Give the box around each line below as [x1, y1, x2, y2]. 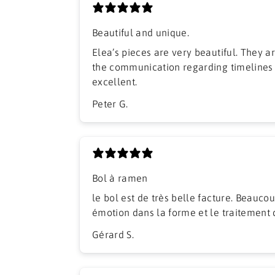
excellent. [92, 76, 137, 88]
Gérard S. [92, 229, 134, 241]
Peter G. [92, 98, 128, 110]
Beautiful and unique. [92, 27, 190, 39]
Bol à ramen [92, 172, 148, 184]
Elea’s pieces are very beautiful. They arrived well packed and [92, 47, 241, 58]
